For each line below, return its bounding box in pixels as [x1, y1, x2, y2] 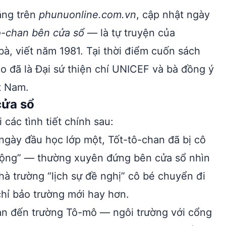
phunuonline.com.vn [39, 9, 136, 21]
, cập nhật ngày [136, 9, 210, 21]
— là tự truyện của [84, 27, 175, 39]
